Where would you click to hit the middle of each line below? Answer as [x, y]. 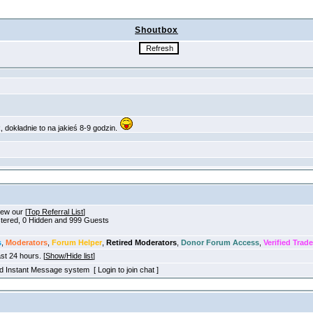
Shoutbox [156, 30]
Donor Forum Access [220, 242]
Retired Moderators [141, 242]
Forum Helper [77, 242]
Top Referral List [55, 212]
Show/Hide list [69, 256]
